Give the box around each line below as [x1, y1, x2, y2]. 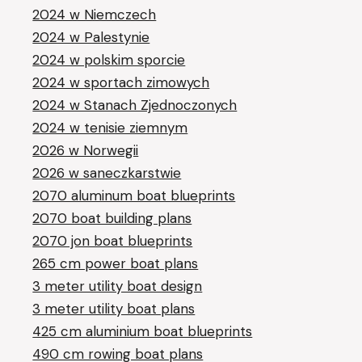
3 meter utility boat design [32, 276, 203, 295]
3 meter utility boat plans [32, 299, 196, 318]
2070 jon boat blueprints [32, 231, 193, 250]
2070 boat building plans [32, 208, 192, 227]
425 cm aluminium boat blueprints [32, 322, 253, 340]
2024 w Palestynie [32, 27, 150, 46]
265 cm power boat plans [32, 254, 199, 272]
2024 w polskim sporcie [32, 50, 186, 69]
